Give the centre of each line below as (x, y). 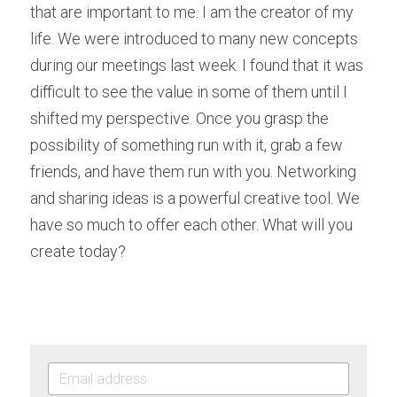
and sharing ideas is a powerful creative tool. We (195, 198)
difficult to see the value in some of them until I (189, 92)
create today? (78, 251)
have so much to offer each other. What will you (191, 225)
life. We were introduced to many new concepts (194, 39)
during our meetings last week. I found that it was (197, 65)
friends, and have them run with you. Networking (193, 171)
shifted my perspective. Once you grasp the (179, 118)
